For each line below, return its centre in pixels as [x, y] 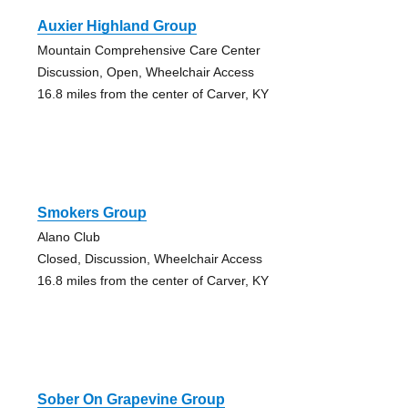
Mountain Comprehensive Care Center [148, 50]
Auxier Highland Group [117, 25]
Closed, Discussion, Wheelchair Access [149, 258]
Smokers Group [92, 212]
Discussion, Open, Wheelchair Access [145, 71]
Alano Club [68, 236]
